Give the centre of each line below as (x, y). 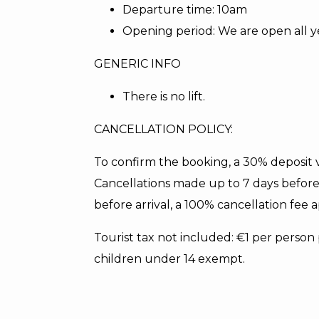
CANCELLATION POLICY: (163, 130)
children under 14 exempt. (169, 259)
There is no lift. (164, 97)
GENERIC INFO (137, 64)
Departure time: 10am (185, 10)
